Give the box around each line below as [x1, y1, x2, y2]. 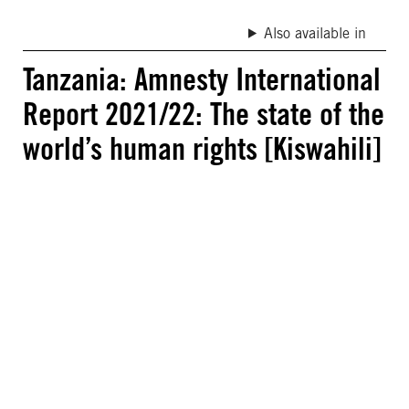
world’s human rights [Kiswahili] [23, 130, 381, 167]
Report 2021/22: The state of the [23, 95, 384, 132]
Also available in [264, 25, 366, 42]
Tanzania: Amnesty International [23, 60, 381, 98]
